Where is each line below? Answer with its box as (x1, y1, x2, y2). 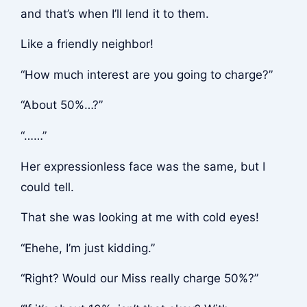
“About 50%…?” (20, 98, 103, 112)
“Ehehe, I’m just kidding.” (20, 241, 155, 255)
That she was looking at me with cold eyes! (20, 210, 259, 225)
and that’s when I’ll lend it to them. (20, 6, 209, 21)
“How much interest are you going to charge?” (20, 67, 273, 82)
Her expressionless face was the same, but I (20, 159, 265, 173)
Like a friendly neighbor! (20, 37, 153, 51)
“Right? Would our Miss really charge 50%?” (20, 271, 258, 286)
